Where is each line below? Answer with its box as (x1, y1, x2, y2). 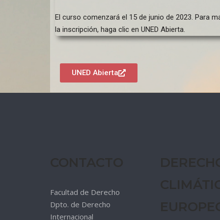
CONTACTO (50, 155, 123, 170)
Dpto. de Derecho (50, 199, 110, 209)
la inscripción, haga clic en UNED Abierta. (55, 25, 185, 34)
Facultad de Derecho (50, 187, 120, 197)
